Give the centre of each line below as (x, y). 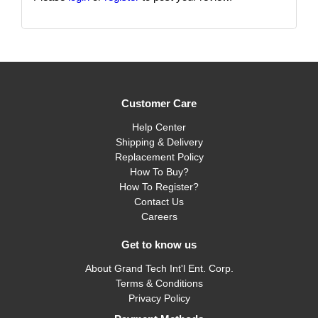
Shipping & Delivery (159, 142)
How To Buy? (159, 171)
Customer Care (159, 103)
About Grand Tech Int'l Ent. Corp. (159, 268)
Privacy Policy (159, 298)
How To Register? (159, 186)
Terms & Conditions (159, 283)
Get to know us (159, 244)
